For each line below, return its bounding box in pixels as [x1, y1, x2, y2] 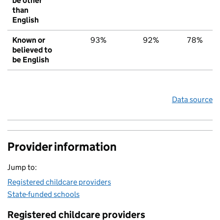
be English [12, 55, 49, 65]
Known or [12, 35, 45, 45]
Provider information [7, 139, 116, 154]
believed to [12, 45, 52, 55]
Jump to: [7, 163, 37, 172]
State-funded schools [7, 190, 80, 199]
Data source [172, 95, 213, 105]
